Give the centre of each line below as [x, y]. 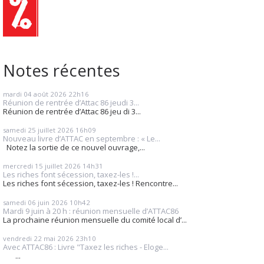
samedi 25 [19, 130]
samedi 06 [19, 202]
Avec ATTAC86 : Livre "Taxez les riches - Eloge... [86, 247]
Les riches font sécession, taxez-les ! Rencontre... [90, 184]
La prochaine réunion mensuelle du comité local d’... [95, 220]
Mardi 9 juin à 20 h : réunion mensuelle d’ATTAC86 [91, 211]
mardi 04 [17, 94]
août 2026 [50, 94]
